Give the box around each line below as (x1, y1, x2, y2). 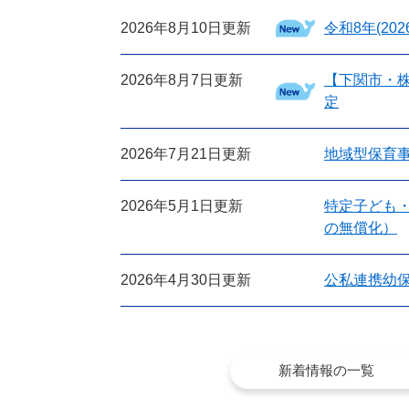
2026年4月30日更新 (121, 271, 251, 288)
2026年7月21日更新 (121, 145, 251, 162)
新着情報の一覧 (278, 362, 374, 379)
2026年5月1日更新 (121, 197, 243, 214)
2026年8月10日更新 (121, 19, 251, 36)
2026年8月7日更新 (121, 71, 243, 88)
